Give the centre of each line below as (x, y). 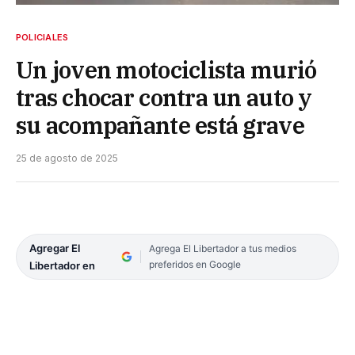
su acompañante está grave (160, 125)
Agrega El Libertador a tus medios (222, 248)
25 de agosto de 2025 (67, 158)
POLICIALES (42, 37)
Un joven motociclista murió (166, 69)
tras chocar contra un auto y (164, 97)
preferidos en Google (195, 264)
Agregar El (55, 248)
